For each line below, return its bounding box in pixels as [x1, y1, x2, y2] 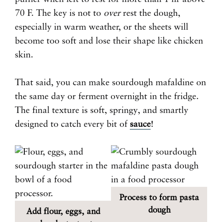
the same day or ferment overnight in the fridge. [15, 92, 199, 102]
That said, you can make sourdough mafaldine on [15, 78, 206, 88]
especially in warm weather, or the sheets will [15, 23, 188, 32]
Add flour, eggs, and [26, 208, 100, 217]
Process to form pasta [119, 194, 199, 203]
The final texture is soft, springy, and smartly [15, 106, 188, 115]
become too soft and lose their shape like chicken [15, 37, 203, 46]
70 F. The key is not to [15, 9, 104, 18]
